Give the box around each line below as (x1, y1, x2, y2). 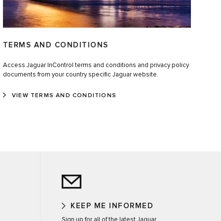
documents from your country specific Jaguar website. (2, 72, 158, 78)
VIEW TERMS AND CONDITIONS (11, 93, 116, 99)
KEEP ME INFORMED (71, 202, 153, 210)
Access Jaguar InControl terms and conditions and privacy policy (2, 62, 189, 69)
